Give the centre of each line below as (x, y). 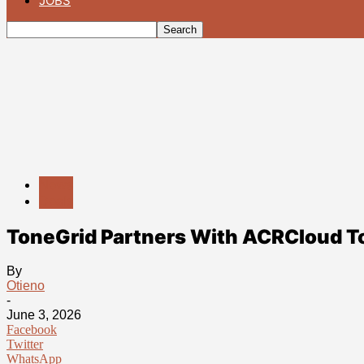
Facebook (32, 330)
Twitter (25, 344)
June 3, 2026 (44, 315)
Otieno (26, 286)
